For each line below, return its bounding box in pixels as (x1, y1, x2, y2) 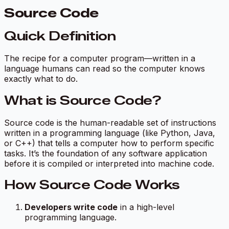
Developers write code (25, 202, 118, 213)
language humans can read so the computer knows (4, 63, 205, 74)
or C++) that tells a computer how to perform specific (4, 138, 214, 148)
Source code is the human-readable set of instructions (4, 117, 216, 128)
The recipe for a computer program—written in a (4, 53, 195, 63)
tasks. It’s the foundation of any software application (4, 148, 207, 158)
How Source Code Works (4, 177, 180, 193)
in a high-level (118, 202, 174, 213)
